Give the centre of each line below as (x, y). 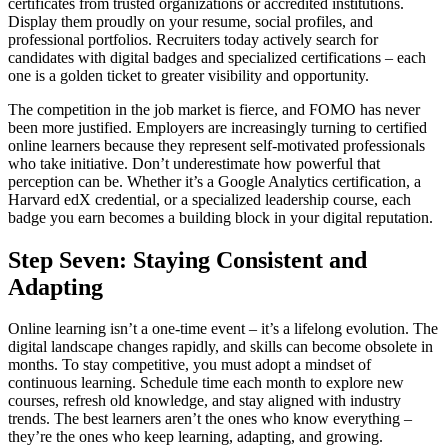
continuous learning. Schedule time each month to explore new (206, 383)
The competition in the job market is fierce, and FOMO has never (214, 109)
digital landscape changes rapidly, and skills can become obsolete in (220, 347)
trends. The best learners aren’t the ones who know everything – (210, 419)
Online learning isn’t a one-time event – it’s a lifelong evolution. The (223, 329)
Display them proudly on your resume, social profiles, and (190, 21)
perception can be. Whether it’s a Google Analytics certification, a (214, 181)
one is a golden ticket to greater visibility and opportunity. (188, 75)
